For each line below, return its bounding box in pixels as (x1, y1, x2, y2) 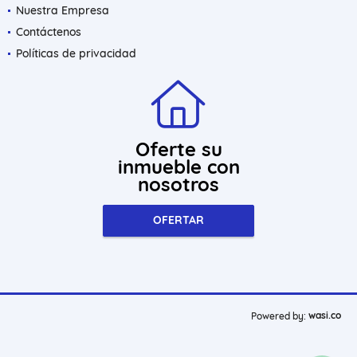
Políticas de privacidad (16, 45, 136, 61)
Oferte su (135, 136, 222, 161)
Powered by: (251, 309, 306, 322)
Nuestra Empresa (16, 2, 109, 18)
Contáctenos (16, 24, 81, 39)
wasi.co (308, 308, 341, 321)
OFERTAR (153, 213, 204, 228)
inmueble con (117, 154, 240, 178)
